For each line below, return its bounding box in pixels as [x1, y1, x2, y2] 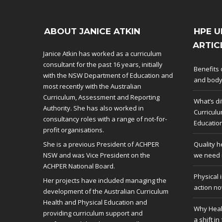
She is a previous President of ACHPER [43, 140, 159, 149]
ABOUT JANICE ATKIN [44, 26, 140, 36]
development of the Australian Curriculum [43, 187, 168, 196]
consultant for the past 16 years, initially [43, 60, 163, 69]
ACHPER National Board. [43, 162, 115, 170]
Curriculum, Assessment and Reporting [43, 93, 160, 102]
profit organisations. [43, 125, 104, 134]
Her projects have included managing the [43, 176, 166, 185]
